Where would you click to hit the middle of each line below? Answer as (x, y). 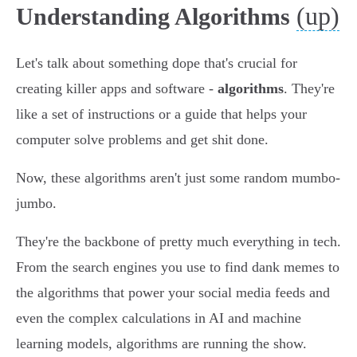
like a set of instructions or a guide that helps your (161, 114)
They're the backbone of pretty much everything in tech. (178, 242)
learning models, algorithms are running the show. (161, 344)
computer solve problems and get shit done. (142, 140)
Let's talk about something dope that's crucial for (157, 63)
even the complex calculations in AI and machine (159, 318)
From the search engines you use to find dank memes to (178, 267)
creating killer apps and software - (117, 89)
